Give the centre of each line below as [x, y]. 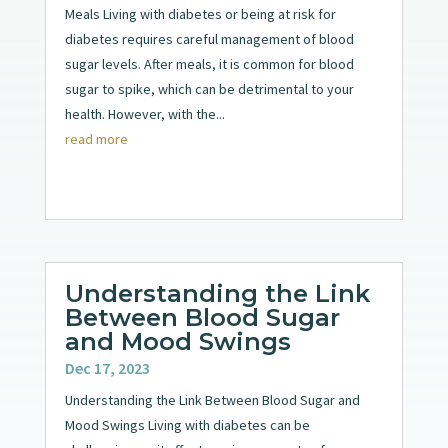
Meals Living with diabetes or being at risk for [200, 14]
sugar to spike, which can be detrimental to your [209, 89]
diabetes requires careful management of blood [209, 39]
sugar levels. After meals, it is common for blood [209, 64]
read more [96, 139]
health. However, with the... [144, 114]
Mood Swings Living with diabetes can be [187, 424]
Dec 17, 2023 [107, 367]
